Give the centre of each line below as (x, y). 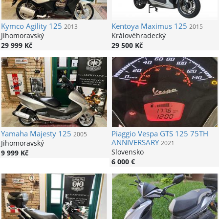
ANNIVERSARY (136, 142)
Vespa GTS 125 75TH (172, 133)
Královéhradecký (138, 35)
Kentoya (125, 26)
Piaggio (123, 133)
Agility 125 (43, 26)
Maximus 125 (163, 26)
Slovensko (127, 152)
